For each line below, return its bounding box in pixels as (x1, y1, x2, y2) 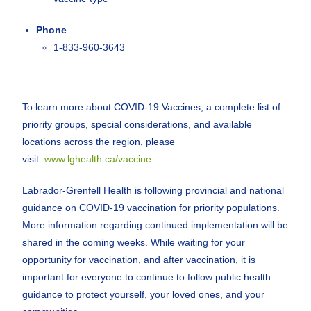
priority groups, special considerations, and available (22, 119, 253, 130)
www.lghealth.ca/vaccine (44, 153, 152, 165)
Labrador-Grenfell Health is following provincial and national (22, 185, 285, 196)
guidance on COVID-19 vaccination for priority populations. (22, 202, 280, 213)
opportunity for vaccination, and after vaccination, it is (22, 254, 256, 265)
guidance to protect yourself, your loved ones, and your (22, 289, 265, 300)
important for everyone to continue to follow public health (22, 271, 271, 283)
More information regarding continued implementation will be (22, 219, 289, 230)
